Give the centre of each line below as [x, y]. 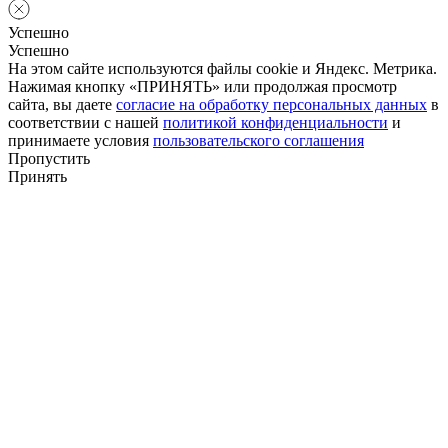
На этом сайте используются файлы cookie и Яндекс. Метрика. [222, 69]
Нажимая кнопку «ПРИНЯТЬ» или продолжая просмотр [202, 87]
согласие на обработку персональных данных [271, 105]
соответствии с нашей [85, 123]
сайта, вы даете [62, 105]
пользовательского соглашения [258, 141]
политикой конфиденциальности [275, 123]
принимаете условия [80, 141]
